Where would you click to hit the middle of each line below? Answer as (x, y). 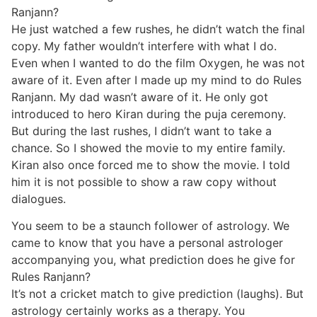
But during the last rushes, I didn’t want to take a (142, 131)
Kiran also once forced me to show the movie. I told (151, 165)
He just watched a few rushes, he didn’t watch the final (158, 29)
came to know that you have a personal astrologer (147, 243)
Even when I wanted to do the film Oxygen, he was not (158, 63)
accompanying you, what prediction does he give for (153, 260)
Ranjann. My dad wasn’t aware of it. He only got (140, 97)
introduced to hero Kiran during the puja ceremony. (149, 114)
